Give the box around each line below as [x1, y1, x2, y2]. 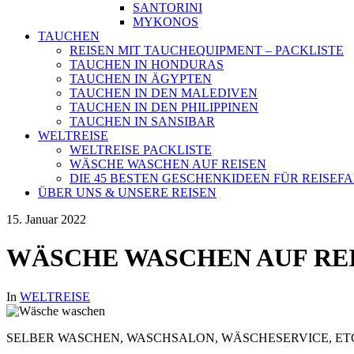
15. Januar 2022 [6, 213, 86, 226]
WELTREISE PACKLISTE [70, 143, 212, 156]
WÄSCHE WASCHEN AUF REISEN [70, 157, 266, 171]
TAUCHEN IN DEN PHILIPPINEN [70, 100, 258, 114]
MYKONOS [133, 15, 198, 28]
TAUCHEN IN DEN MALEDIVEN [70, 86, 258, 100]
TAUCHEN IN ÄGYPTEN [70, 72, 212, 85]
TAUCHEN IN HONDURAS [70, 58, 224, 71]
